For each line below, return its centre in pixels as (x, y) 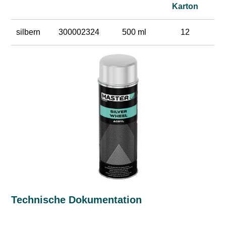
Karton (185, 7)
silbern (29, 32)
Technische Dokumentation (77, 200)
